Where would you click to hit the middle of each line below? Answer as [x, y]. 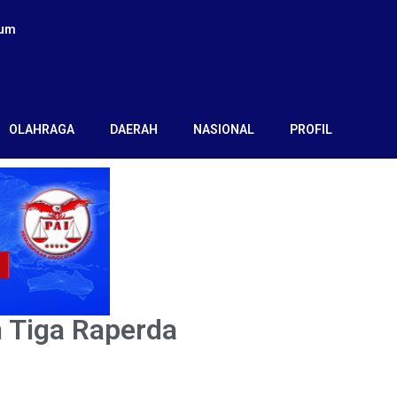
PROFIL [311, 130]
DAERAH [133, 130]
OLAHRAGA [41, 130]
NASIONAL [223, 130]
